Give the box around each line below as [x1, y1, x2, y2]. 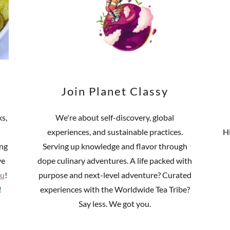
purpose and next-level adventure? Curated [38, 170, 191, 180]
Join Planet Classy [61, 84, 169, 99]
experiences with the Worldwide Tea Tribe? [40, 184, 190, 195]
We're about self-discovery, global [55, 112, 175, 123]
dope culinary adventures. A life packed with [37, 156, 193, 166]
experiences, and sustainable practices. [47, 127, 183, 137]
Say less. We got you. [79, 199, 151, 209]
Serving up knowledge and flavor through [42, 141, 187, 151]
